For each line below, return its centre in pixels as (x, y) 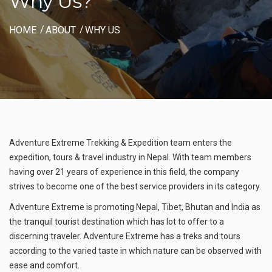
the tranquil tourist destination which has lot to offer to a (117, 222)
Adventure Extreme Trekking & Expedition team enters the (121, 143)
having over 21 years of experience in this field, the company (124, 172)
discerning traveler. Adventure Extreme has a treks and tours (125, 236)
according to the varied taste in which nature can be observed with (135, 251)
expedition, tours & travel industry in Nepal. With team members (130, 158)
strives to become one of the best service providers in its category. (135, 187)
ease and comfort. (44, 266)
